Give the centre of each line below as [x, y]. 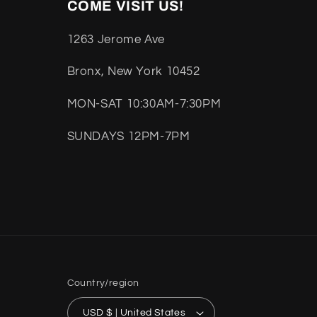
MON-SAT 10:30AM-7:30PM [144, 104]
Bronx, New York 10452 [133, 72]
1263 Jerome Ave [116, 39]
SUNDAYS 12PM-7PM [128, 136]
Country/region [103, 283]
